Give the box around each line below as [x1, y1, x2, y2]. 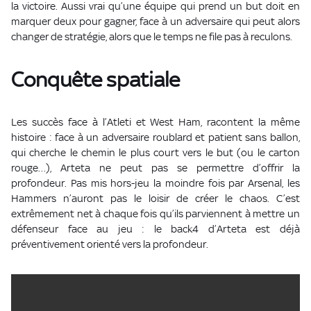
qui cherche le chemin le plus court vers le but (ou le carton [11, 146, 300, 159]
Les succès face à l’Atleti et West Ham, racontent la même [11, 116, 300, 128]
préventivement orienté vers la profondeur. [11, 238, 208, 251]
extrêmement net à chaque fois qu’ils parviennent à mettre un [11, 208, 300, 220]
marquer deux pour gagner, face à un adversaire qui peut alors [11, 15, 300, 28]
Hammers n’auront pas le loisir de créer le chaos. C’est [11, 192, 300, 205]
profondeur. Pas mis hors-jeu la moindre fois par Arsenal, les [11, 177, 300, 190]
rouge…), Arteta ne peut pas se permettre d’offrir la [11, 162, 300, 174]
